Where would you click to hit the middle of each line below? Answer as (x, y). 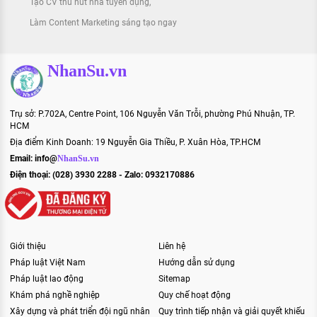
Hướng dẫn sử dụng (197, 263)
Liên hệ (172, 247)
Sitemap (174, 279)
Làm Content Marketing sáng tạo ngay (103, 22)
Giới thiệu (28, 247)
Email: (22, 158)
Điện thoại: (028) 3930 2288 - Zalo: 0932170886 (102, 174)
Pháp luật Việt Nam (48, 263)
